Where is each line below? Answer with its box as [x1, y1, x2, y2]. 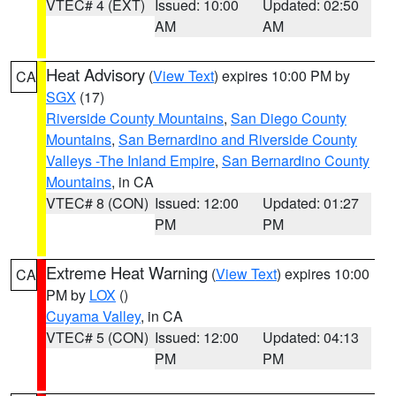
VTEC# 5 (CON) [46, 327, 148, 347]
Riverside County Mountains [46, 108, 224, 128]
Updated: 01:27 [263, 193, 360, 213]
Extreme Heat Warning [46, 261, 208, 284]
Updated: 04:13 [263, 327, 360, 347]
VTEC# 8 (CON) [46, 193, 148, 213]
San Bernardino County [222, 150, 369, 171]
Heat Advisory [46, 63, 145, 86]
